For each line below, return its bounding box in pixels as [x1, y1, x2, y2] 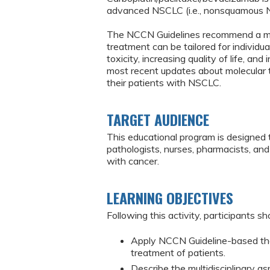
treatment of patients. [131, 246, 225, 259]
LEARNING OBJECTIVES [107, 187, 233, 209]
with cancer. [107, 155, 159, 167]
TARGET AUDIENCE [107, 108, 209, 130]
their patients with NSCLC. [107, 77, 221, 89]
